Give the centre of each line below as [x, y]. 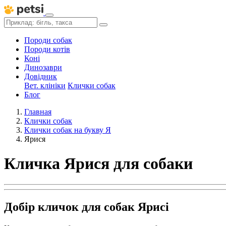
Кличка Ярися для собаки [98, 164]
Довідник [41, 76]
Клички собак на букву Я [68, 130]
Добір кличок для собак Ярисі [87, 207]
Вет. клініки [45, 86]
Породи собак [48, 40]
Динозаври [43, 67]
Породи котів [47, 49]
